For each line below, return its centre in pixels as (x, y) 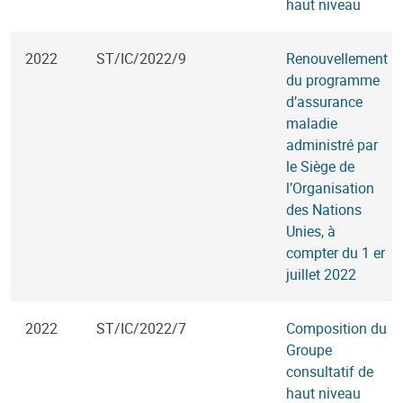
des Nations (324, 210)
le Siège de (320, 166)
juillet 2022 (321, 274)
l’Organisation (330, 188)
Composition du (336, 328)
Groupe (309, 350)
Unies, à (311, 231)
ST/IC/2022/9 (141, 58)
